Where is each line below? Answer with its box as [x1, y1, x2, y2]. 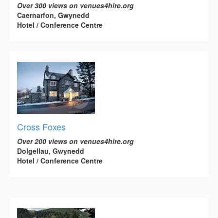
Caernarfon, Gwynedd [17, 10, 90, 20]
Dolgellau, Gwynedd [17, 146, 84, 156]
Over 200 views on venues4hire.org [17, 136, 134, 146]
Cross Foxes [17, 120, 66, 133]
